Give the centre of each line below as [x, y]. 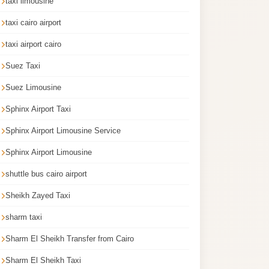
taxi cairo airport [33, 23]
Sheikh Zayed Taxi [38, 195]
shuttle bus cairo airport [46, 174]
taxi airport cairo [33, 44]
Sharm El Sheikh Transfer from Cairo [70, 239]
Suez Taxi [23, 66]
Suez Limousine [33, 87]
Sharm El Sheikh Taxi [43, 260]
